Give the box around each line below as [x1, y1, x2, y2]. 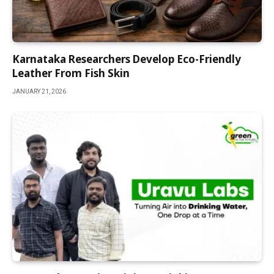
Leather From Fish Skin [12, 66, 130, 81]
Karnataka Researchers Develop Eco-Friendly [12, 52, 241, 67]
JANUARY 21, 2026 [12, 88, 66, 95]
